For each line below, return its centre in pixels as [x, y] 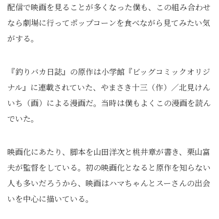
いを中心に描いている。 [50, 199]
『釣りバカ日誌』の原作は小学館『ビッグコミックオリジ [109, 72]
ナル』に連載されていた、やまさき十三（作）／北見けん [109, 87]
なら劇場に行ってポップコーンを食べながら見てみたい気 [109, 23]
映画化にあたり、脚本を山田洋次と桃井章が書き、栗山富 [109, 152]
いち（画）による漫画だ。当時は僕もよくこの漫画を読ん [109, 103]
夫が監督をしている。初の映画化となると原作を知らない [109, 167]
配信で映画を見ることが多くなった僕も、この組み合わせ [109, 7]
